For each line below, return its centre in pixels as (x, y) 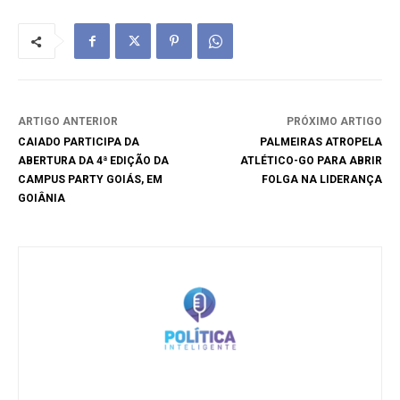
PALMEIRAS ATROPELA (321, 142)
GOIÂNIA (42, 199)
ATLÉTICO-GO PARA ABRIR (311, 161)
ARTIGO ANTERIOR (68, 122)
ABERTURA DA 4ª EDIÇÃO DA (93, 161)
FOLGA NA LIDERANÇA (321, 180)
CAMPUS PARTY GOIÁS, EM (90, 180)
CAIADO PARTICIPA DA (79, 142)
